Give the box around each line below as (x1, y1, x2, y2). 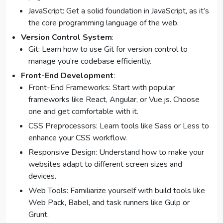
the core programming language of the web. (28, 17, 179, 29)
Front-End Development (21, 70, 113, 82)
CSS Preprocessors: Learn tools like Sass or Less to (28, 120, 209, 132)
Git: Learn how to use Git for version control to (28, 44, 188, 55)
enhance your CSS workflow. (28, 132, 127, 144)
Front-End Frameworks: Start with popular (28, 82, 175, 94)
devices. (28, 171, 56, 182)
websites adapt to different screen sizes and (28, 159, 182, 170)
